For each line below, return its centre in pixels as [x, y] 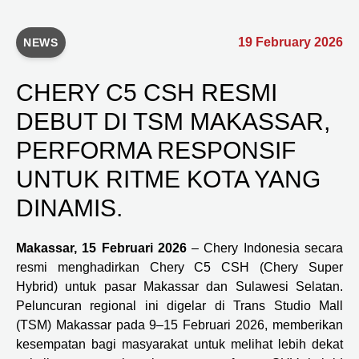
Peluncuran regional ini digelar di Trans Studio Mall [179, 305]
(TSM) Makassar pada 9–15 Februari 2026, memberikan [179, 325]
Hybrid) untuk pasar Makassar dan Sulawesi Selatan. [179, 286]
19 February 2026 [290, 42]
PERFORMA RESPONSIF [156, 150]
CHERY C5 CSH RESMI [147, 92]
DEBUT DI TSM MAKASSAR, [173, 121]
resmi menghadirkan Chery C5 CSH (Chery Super [179, 267]
